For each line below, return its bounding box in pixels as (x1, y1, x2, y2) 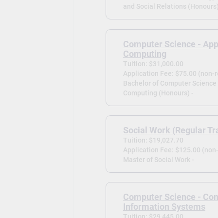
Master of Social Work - (123, 155, 194, 163)
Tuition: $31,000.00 (123, 59, 183, 68)
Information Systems (123, 201, 205, 212)
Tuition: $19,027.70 (123, 136, 183, 144)
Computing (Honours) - (123, 89, 194, 97)
